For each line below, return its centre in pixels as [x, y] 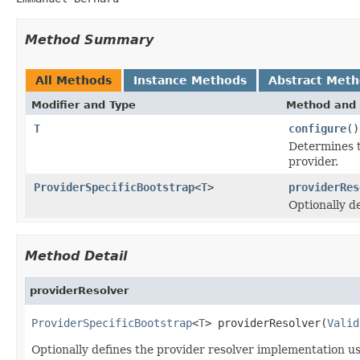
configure [317, 128]
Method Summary [89, 39]
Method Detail [76, 256]
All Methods [74, 80]
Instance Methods [190, 80]
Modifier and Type [84, 104]
